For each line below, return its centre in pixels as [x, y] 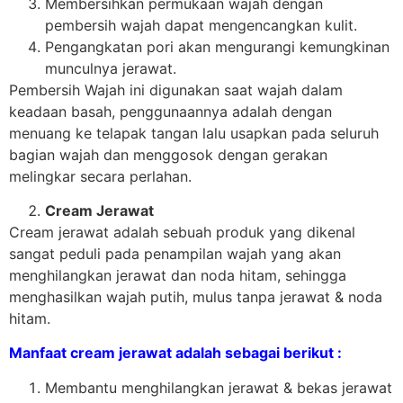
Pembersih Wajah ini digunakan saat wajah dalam [176, 90]
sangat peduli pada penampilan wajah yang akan [175, 254]
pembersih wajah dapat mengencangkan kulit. [201, 25]
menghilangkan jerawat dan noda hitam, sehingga [178, 276]
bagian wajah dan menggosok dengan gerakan [168, 154]
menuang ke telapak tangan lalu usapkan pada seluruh [194, 133]
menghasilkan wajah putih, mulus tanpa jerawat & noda [196, 297]
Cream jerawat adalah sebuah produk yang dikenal [182, 233]
